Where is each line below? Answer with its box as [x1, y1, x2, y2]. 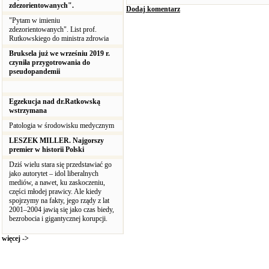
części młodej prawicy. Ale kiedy [9, 187, 101, 196]
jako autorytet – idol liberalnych [9, 169, 98, 178]
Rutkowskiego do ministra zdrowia [9, 34, 110, 43]
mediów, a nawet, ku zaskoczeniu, [9, 178, 105, 187]
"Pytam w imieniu [9, 16, 60, 25]
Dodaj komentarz [126, 5, 180, 13]
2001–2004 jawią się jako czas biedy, [9, 205, 114, 214]
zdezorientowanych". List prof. [9, 25, 97, 34]
